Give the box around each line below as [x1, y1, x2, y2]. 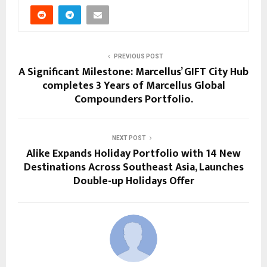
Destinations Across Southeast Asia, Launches [23, 158, 244, 176]
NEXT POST [111, 134, 146, 141]
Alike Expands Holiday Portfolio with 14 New [26, 144, 241, 163]
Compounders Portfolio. [74, 90, 193, 108]
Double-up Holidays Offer [73, 172, 194, 190]
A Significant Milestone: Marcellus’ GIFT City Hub [18, 63, 249, 81]
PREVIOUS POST [113, 52, 163, 60]
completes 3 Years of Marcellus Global [42, 76, 225, 95]
